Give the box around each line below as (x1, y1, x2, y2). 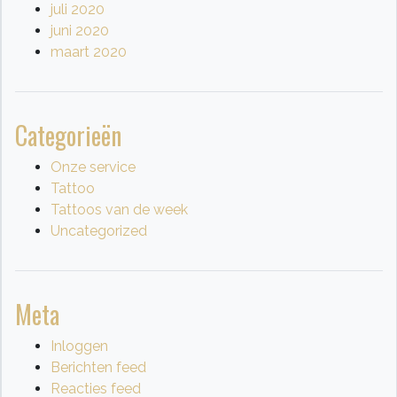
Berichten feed (51, 358, 146, 376)
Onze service (51, 158, 136, 175)
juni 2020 (51, 21, 109, 39)
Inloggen (51, 337, 108, 354)
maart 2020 (51, 43, 127, 60)
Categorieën (15, 116, 121, 153)
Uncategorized (51, 222, 147, 239)
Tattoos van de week (51, 200, 188, 218)
